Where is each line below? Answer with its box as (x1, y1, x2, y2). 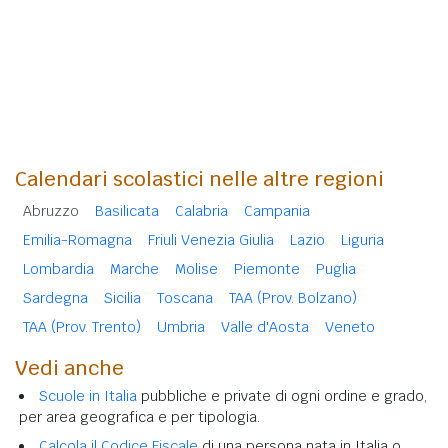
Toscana (157, 288, 213, 307)
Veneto (325, 317, 375, 336)
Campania (244, 201, 310, 220)
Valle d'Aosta (221, 317, 309, 336)
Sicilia (104, 288, 141, 307)
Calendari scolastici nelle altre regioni (15, 165, 384, 192)
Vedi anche (15, 354, 124, 381)
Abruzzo (23, 201, 79, 220)
